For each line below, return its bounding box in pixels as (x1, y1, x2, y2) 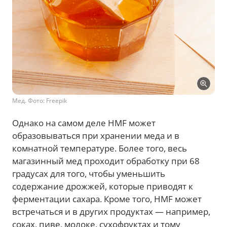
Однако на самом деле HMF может (12, 117, 156, 129)
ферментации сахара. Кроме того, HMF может (12, 193, 202, 205)
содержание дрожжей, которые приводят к (12, 180, 193, 192)
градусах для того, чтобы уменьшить (12, 167, 165, 179)
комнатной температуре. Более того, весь (12, 142, 187, 154)
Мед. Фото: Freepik (12, 96, 67, 105)
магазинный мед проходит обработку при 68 (12, 155, 200, 167)
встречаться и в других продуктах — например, (12, 205, 210, 217)
